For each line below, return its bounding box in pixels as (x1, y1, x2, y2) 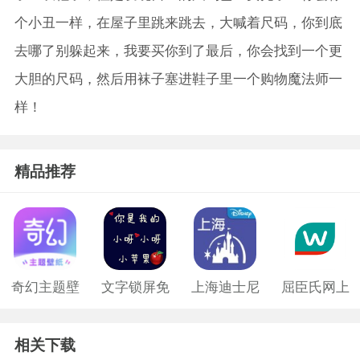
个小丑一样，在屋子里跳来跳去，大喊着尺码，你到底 (14, 12, 342, 32)
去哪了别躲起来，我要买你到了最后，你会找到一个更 (14, 40, 342, 60)
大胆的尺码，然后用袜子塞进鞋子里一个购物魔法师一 (14, 68, 342, 88)
